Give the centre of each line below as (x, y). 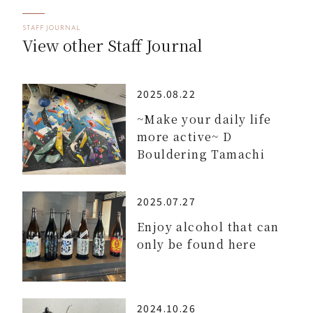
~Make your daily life (204, 119)
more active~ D (185, 137)
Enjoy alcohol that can (208, 226)
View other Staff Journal (112, 45)
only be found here (197, 244)
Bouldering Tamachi (201, 154)
